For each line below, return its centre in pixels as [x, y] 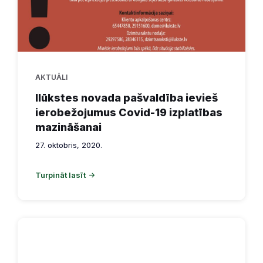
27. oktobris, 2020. [69, 145]
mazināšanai [68, 127]
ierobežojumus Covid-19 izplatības [129, 112]
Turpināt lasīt [60, 175]
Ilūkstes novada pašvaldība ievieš [127, 97]
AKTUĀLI [51, 77]
